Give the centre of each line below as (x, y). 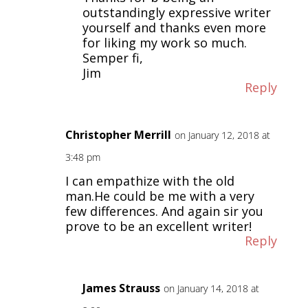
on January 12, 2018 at (222, 135)
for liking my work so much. (164, 42)
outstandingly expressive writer (176, 12)
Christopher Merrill (118, 134)
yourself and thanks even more (174, 27)
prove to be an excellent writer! (158, 226)
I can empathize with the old (150, 180)
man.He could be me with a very (159, 196)
